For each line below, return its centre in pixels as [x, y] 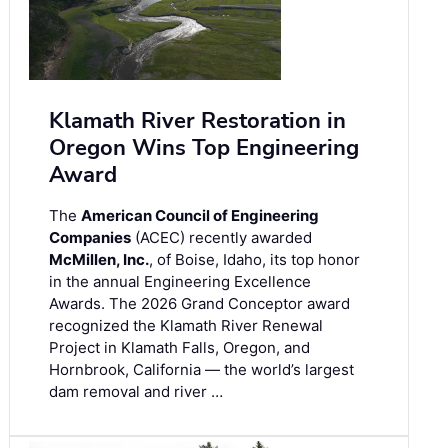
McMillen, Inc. [99, 259]
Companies [90, 237]
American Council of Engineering [200, 215]
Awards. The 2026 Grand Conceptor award [199, 303]
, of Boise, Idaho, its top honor [254, 259]
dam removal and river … [136, 391]
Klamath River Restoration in [197, 120]
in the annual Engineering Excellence [180, 281]
